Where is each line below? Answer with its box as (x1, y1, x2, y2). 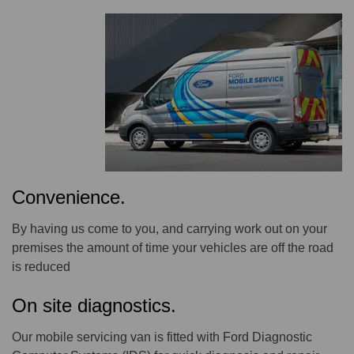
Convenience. (12, 186, 126, 209)
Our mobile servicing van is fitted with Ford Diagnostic (12, 330, 312, 345)
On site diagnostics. (12, 295, 176, 317)
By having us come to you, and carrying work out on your (12, 222, 327, 236)
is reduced (12, 260, 70, 274)
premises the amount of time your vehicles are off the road (12, 241, 333, 255)
